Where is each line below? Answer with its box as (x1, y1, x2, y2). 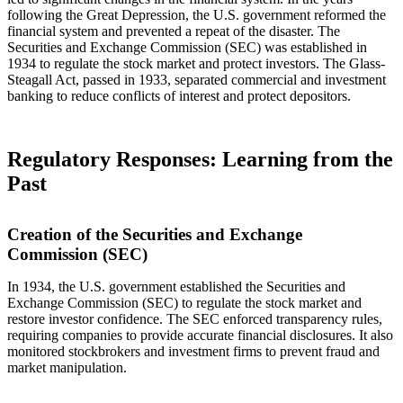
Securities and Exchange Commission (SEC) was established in (7, 39, 367, 55)
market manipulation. (7, 359, 127, 375)
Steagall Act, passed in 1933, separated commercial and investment (7, 71, 386, 87)
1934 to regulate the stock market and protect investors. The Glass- (7, 55, 385, 71)
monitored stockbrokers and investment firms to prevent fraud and (7, 343, 380, 359)
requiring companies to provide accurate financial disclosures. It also (7, 327, 393, 343)
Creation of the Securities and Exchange (7, 224, 302, 244)
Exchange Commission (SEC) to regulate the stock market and (7, 294, 362, 310)
